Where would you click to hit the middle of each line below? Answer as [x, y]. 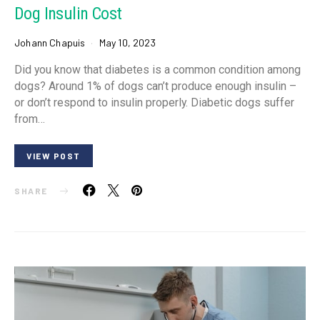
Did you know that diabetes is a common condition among [157, 69]
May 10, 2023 [127, 42]
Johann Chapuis [50, 42]
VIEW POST [54, 155]
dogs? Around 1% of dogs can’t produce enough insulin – [155, 86]
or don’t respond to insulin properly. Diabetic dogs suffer [154, 102]
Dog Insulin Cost [68, 13]
